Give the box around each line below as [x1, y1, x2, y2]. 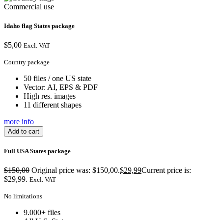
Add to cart [8, 127, 39, 135]
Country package [4, 58, 50, 66]
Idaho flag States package [4, 22, 75, 29]
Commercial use [4, 2, 54, 11]
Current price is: [141, 166, 191, 175]
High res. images [24, 91, 76, 100]
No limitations [4, 192, 42, 200]
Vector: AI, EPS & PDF [24, 82, 98, 91]
